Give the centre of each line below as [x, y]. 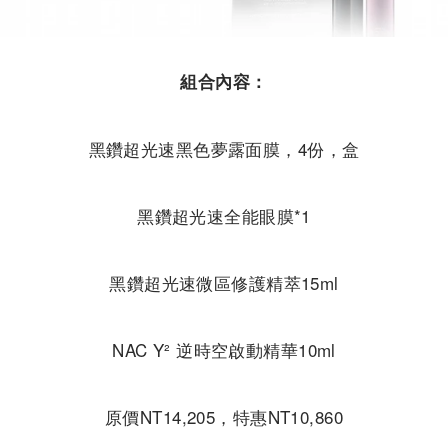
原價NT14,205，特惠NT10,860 [224, 416]
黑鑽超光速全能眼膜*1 [224, 215]
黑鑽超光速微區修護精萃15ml [224, 282]
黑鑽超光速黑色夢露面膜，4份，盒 [224, 148]
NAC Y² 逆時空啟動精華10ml [224, 349]
